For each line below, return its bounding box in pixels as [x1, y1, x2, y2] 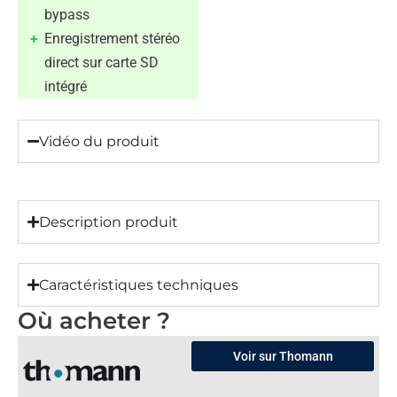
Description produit [39, 213, 178, 230]
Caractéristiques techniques [39, 276, 238, 293]
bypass [44, 5, 90, 23]
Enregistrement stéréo [44, 29, 180, 47]
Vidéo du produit [39, 132, 160, 150]
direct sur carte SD [44, 53, 159, 71]
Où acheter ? [18, 306, 170, 335]
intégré [44, 77, 87, 95]
